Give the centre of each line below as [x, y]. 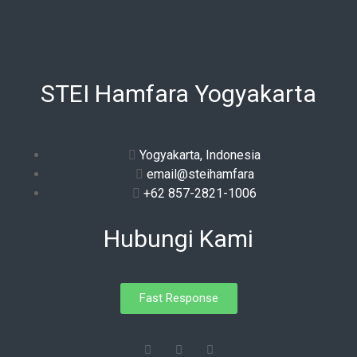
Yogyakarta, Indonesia [200, 155]
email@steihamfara [200, 174]
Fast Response [178, 298]
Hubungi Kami [178, 239]
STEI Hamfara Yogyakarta [178, 94]
